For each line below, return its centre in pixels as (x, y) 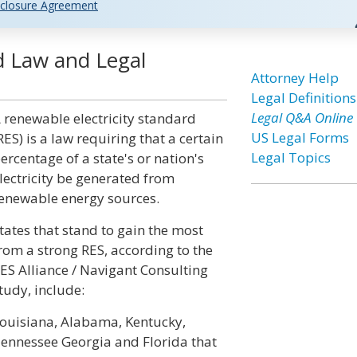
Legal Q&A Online (302, 118)
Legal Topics (290, 157)
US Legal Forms (300, 137)
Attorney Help (294, 78)
